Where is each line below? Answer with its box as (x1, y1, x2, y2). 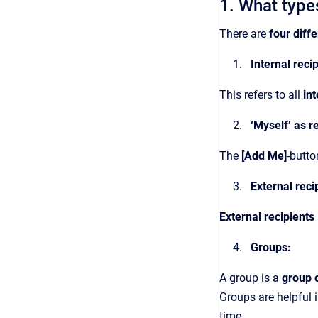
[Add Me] (241, 149, 287, 163)
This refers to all (219, 88, 303, 102)
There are (219, 27, 269, 40)
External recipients (219, 210, 314, 224)
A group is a (219, 271, 282, 285)
